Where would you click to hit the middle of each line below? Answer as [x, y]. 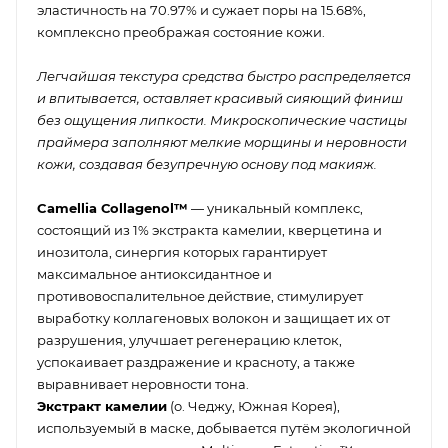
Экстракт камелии [102, 405]
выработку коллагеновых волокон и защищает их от [213, 317]
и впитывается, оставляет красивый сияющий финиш [220, 97]
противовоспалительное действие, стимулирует [200, 295]
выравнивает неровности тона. [143, 383]
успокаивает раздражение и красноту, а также [196, 361]
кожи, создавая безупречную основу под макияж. [207, 163]
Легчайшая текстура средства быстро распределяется [224, 75]
